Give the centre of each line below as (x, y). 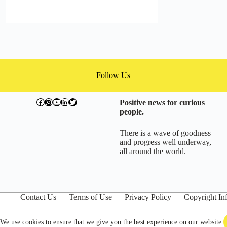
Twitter (80, 101)
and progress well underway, (165, 142)
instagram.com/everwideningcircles (100, 101)
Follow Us (113, 75)
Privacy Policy (148, 197)
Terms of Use (90, 197)
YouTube (67, 101)
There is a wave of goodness (165, 133)
